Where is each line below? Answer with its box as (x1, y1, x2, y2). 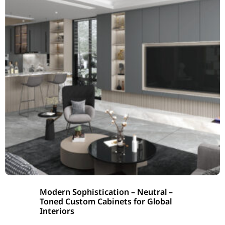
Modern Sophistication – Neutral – (40, 186, 173, 198)
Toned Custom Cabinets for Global (40, 196, 172, 207)
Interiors (40, 205, 74, 217)
